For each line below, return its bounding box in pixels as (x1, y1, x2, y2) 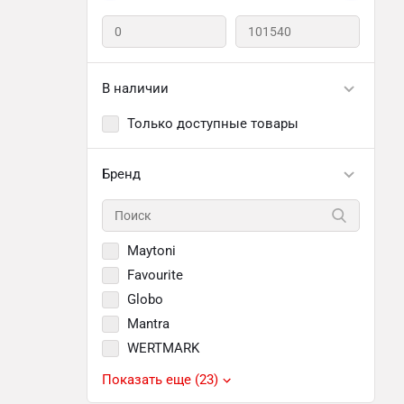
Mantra (127, 316, 170, 332)
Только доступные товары (127, 115, 298, 132)
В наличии (102, 80, 169, 96)
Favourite (127, 267, 183, 283)
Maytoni (127, 243, 176, 259)
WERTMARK (127, 340, 199, 356)
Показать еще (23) (102, 372, 218, 388)
